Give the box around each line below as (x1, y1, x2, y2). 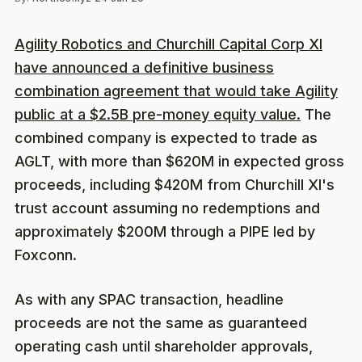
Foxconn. (15, 246, 77, 263)
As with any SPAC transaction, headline (15, 291, 284, 309)
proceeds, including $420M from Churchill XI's (15, 176, 335, 193)
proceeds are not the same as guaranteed (15, 314, 307, 332)
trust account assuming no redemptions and (15, 200, 320, 217)
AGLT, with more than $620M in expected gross (15, 153, 344, 170)
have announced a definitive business (15, 59, 274, 76)
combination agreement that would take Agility (15, 82, 338, 99)
